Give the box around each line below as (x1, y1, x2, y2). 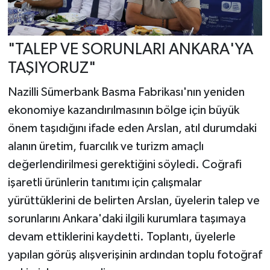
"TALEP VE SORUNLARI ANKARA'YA (7, 42, 253, 58)
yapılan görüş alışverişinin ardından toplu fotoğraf (7, 248, 262, 261)
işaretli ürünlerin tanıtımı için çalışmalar (7, 176, 202, 189)
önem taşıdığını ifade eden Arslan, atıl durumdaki (7, 122, 257, 134)
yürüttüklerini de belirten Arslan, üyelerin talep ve (7, 194, 260, 207)
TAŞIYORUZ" (7, 60, 96, 77)
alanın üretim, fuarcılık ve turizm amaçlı (7, 140, 204, 152)
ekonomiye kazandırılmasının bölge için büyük (7, 104, 239, 116)
